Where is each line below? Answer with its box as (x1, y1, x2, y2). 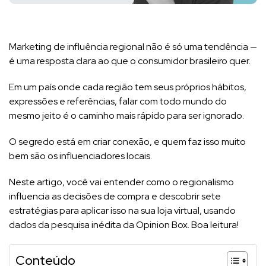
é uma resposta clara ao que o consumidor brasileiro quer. (9, 54, 252, 67)
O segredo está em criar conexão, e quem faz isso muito (9, 135, 246, 148)
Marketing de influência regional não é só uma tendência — (9, 40, 257, 53)
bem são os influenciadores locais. (9, 149, 152, 162)
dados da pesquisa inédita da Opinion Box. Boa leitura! (9, 218, 239, 231)
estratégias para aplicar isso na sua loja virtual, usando (9, 204, 236, 217)
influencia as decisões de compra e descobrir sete (9, 189, 221, 202)
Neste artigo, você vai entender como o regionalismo (9, 175, 234, 188)
